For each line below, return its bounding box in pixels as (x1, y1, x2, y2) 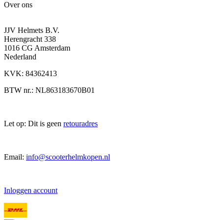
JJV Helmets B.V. (4, 26, 59, 35)
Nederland (4, 53, 36, 61)
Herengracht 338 (4, 35, 56, 44)
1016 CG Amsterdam (4, 44, 70, 53)
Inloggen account (4, 186, 57, 195)
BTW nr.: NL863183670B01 (4, 86, 95, 95)
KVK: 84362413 (4, 69, 57, 78)
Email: (4, 153, 26, 162)
